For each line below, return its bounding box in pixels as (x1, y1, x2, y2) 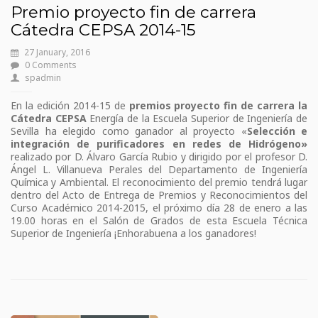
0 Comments (25, 58, 77, 71)
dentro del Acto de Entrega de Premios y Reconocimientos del (11, 187, 307, 202)
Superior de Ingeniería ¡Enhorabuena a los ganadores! (11, 226, 256, 240)
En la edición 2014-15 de (11, 98, 129, 112)
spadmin (25, 71, 61, 84)
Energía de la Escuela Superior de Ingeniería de (86, 111, 308, 125)
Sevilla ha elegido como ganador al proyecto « (11, 124, 247, 138)
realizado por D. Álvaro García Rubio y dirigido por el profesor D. (11, 149, 307, 163)
